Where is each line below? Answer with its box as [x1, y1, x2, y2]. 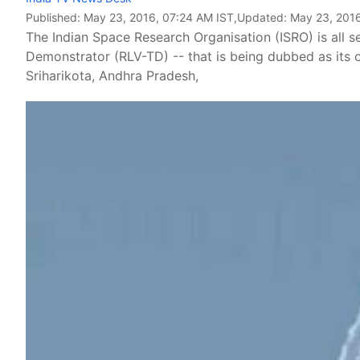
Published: [26, 10, 84, 24]
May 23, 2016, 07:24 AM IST [84, 10, 234, 24]
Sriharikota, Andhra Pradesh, [26, 67, 198, 84]
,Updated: [234, 10, 290, 24]
